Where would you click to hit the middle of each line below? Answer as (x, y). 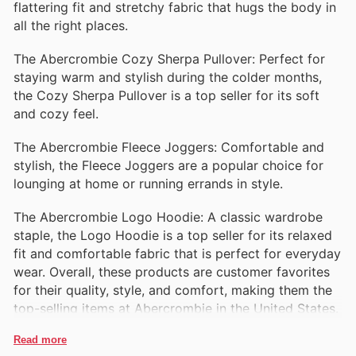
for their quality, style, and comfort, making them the (173, 290)
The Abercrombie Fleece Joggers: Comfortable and (169, 147)
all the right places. (71, 25)
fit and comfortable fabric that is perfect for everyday (177, 254)
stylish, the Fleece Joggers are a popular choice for (168, 166)
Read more (40, 340)
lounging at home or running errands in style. (148, 184)
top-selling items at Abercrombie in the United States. (176, 309)
